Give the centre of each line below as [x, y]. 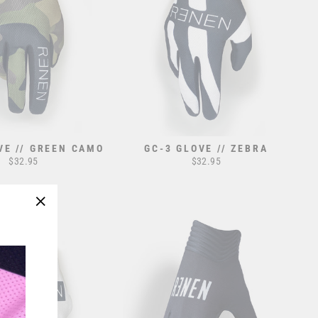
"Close [56, 220]
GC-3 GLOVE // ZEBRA [206, 148]
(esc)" [55, 238]
